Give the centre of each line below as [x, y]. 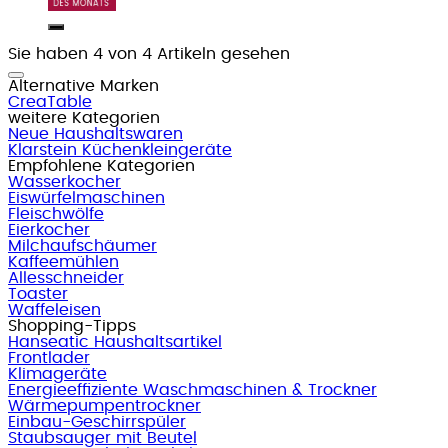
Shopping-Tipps [72, 325]
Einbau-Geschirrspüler [97, 421]
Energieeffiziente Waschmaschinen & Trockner [192, 389]
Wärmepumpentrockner [104, 405]
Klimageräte [57, 373]
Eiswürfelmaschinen [86, 197]
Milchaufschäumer [82, 245]
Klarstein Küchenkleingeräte [120, 149]
